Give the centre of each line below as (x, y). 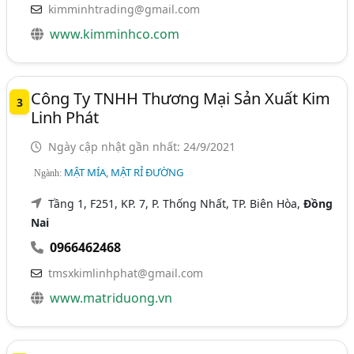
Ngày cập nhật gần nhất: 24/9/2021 (141, 147)
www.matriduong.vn (111, 298)
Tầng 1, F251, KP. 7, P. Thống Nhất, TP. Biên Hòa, (176, 203)
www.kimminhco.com (115, 34)
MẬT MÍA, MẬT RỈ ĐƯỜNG (124, 172)
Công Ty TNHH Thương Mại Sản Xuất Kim (181, 98)
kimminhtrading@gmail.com (124, 9)
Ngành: (49, 173)
